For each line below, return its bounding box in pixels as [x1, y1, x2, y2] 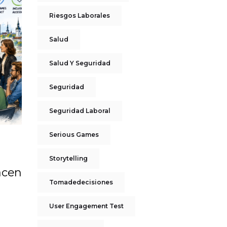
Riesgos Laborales [49, 12, 110, 19]
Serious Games [49, 131, 99, 138]
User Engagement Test [49, 202, 124, 210]
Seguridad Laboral [49, 107, 110, 115]
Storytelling [49, 155, 88, 162]
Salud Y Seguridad [49, 59, 110, 67]
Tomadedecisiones [49, 178, 113, 186]
